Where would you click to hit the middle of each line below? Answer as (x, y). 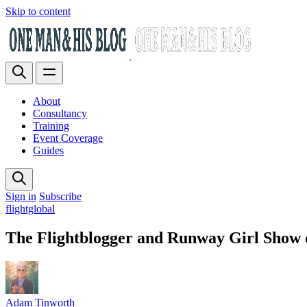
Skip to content (38, 11)
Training (51, 126)
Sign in (21, 196)
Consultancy (60, 113)
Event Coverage (68, 138)
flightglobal (30, 209)
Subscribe (60, 196)
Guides (48, 150)
